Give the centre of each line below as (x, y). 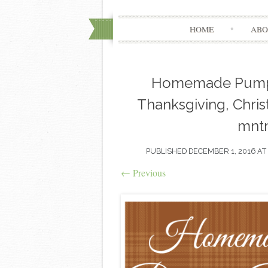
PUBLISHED (167, 151)
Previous (148, 173)
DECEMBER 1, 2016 (222, 151)
